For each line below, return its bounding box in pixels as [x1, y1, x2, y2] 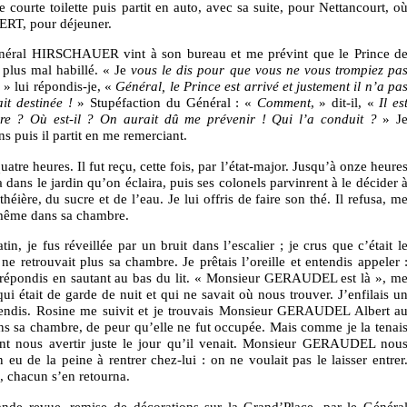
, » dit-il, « [310, 94, 380, 111]
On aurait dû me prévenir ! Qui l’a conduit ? [100, 111, 377, 127]
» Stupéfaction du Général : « [72, 94, 257, 111]
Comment [256, 94, 311, 111]
